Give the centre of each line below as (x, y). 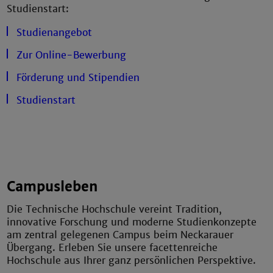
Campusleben (53, 187)
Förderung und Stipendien (78, 78)
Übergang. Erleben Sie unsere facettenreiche (112, 247)
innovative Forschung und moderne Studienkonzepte (132, 222)
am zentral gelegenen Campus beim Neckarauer (120, 235)
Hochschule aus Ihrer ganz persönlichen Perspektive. (132, 260)
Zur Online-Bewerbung (72, 55)
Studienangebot (55, 33)
